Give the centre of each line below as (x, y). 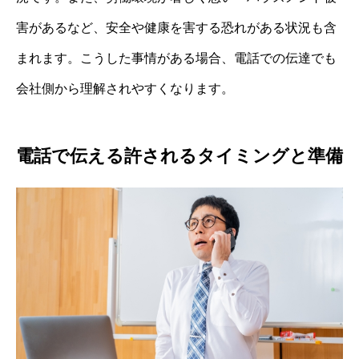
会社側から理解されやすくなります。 (125, 88)
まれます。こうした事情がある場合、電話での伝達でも (176, 58)
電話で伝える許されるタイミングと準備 (179, 156)
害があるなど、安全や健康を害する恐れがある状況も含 (176, 27)
